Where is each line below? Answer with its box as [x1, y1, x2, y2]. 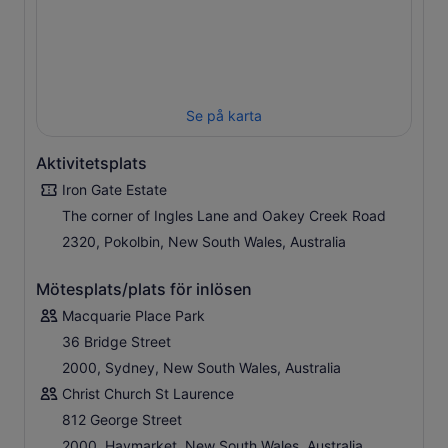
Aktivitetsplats [36, 153, 147, 174]
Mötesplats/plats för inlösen [36, 279, 252, 300]
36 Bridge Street [62, 333, 171, 351]
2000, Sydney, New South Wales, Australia [62, 359, 341, 377]
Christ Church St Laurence [62, 385, 234, 403]
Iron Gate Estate [62, 181, 167, 199]
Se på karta [186, 107, 262, 125]
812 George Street [62, 411, 182, 429]
